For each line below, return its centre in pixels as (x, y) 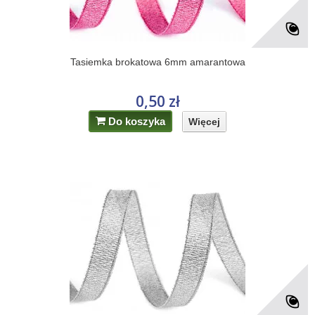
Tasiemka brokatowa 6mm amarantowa (157, 62)
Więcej (205, 121)
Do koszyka (137, 121)
